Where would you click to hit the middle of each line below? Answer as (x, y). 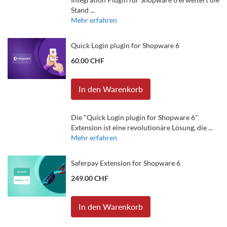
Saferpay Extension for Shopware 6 (126, 163)
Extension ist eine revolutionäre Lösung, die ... (142, 127)
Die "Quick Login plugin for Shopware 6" (135, 117)
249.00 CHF (90, 178)
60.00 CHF (88, 61)
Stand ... (83, 10)
